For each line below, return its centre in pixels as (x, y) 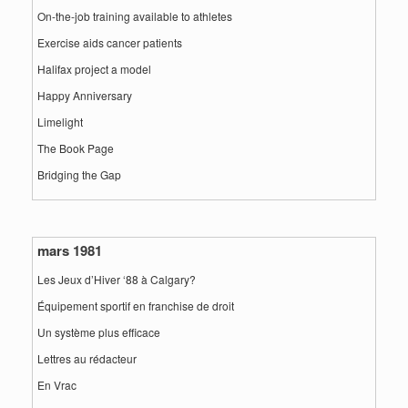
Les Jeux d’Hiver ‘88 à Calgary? (117, 279)
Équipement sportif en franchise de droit (136, 306)
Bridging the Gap (79, 174)
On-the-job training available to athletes (135, 16)
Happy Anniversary (85, 95)
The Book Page (76, 148)
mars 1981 (70, 250)
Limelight (60, 122)
